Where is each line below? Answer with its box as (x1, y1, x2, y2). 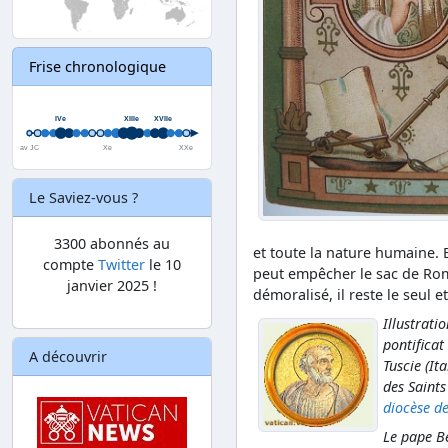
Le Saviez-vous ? (29, 187, 138, 207)
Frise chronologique (29, 57, 166, 77)
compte (43, 254, 98, 274)
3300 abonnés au (54, 233, 170, 253)
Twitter (98, 254, 145, 274)
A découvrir (29, 346, 107, 366)
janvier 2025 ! (67, 275, 157, 295)
